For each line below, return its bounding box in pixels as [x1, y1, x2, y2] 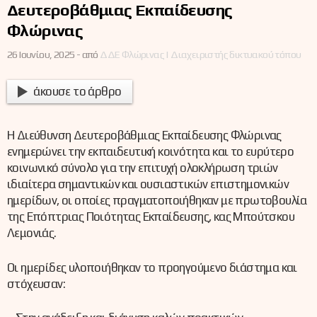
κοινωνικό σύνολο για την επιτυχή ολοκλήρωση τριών [7, 161, 278, 175]
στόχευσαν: [7, 276, 65, 291]
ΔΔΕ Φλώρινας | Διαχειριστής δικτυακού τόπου [100, 47, 301, 60]
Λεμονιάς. [7, 226, 57, 241]
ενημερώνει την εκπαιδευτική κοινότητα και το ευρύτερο [7, 144, 294, 159]
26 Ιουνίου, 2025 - [7, 47, 81, 60]
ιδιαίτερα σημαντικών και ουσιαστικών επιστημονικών [7, 177, 289, 192]
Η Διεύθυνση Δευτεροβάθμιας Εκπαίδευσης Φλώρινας [7, 128, 282, 143]
